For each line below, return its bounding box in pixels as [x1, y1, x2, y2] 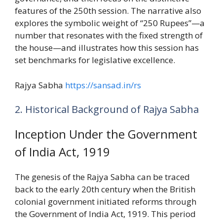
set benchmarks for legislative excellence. [15, 54, 175, 66]
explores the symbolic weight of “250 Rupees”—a [15, 17, 205, 29]
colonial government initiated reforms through [15, 196, 196, 208]
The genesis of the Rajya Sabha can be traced [15, 171, 190, 183]
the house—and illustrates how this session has [15, 42, 199, 54]
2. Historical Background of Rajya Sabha [15, 103, 199, 116]
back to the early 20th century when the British [15, 184, 195, 195]
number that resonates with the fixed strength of [15, 30, 203, 41]
